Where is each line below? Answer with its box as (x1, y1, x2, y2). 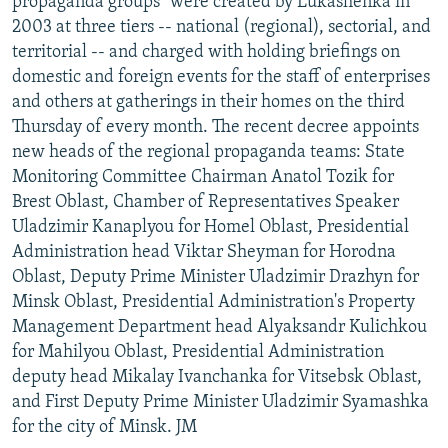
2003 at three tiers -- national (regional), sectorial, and (12, 17, 431, 37)
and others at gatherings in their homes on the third (12, 92, 405, 112)
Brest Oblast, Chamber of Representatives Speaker (12, 192, 399, 212)
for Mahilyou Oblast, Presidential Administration (12, 342, 384, 362)
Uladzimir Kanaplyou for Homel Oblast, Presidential (12, 217, 409, 237)
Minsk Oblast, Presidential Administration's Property (12, 292, 415, 312)
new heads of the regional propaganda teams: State (12, 142, 405, 162)
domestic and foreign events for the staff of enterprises (12, 67, 430, 87)
